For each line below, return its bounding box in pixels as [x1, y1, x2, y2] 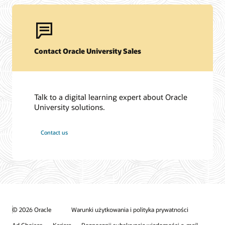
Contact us [41, 129, 68, 137]
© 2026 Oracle [12, 205, 51, 213]
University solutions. [34, 101, 105, 112]
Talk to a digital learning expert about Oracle [34, 91, 188, 102]
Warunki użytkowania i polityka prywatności [71, 205, 188, 213]
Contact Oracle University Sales [34, 46, 142, 56]
